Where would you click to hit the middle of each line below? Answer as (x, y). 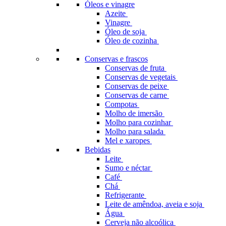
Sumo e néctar (129, 168)
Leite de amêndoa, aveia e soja (155, 204)
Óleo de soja (126, 32)
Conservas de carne (137, 95)
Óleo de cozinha (132, 41)
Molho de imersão (135, 113)
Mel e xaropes (128, 140)
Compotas (122, 104)
